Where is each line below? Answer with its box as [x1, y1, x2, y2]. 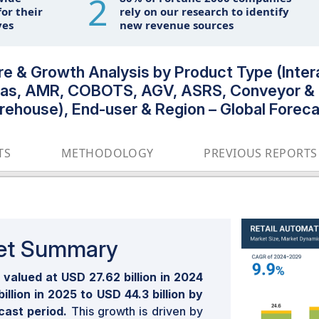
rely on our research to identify [119, 4, 289, 19]
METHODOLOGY [61, 145, 154, 161]
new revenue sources [119, 18, 234, 32]
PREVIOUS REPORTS [204, 145, 318, 161]
